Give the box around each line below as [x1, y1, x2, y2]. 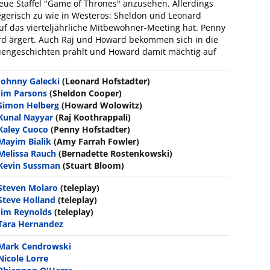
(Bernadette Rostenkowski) [58, 147, 173, 159]
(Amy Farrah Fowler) [54, 135, 140, 147]
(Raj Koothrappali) [55, 111, 131, 123]
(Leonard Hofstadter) [62, 75, 151, 87]
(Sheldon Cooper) [49, 87, 122, 99]
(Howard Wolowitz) [61, 99, 143, 111]
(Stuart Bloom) [63, 159, 125, 171]
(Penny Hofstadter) [51, 123, 131, 135]
